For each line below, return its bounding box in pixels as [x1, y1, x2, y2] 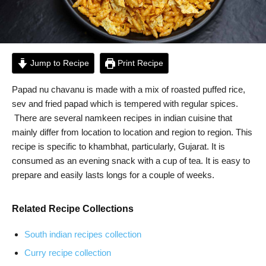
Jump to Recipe [27, 59, 89, 68]
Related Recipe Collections [12, 204, 134, 214]
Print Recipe [115, 59, 164, 68]
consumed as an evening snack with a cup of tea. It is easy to [12, 156, 250, 166]
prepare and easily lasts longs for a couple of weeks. [12, 170, 214, 180]
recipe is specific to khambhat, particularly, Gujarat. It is [12, 141, 225, 152]
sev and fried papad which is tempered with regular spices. [12, 99, 238, 109]
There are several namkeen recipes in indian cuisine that [12, 113, 232, 123]
